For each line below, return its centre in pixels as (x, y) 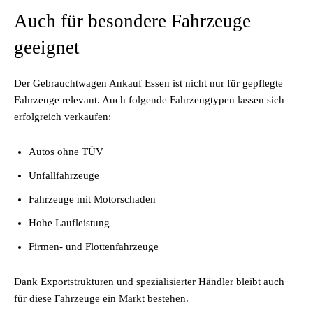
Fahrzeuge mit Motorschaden (92, 199)
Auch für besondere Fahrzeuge (132, 21)
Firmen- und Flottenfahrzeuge (94, 247)
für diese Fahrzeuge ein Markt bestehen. (101, 298)
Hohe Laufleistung (69, 223)
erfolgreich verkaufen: (63, 117)
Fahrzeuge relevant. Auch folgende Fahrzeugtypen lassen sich (149, 100)
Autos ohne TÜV (66, 152)
